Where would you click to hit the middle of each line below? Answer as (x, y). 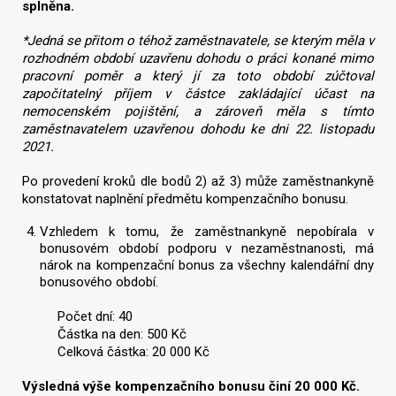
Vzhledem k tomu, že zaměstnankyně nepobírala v (207, 232)
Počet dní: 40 (95, 316)
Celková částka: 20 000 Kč (133, 352)
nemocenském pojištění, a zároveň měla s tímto (198, 111)
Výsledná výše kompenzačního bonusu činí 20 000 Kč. (191, 386)
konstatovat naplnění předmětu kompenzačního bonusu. (185, 198)
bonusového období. (99, 282)
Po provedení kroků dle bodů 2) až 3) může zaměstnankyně (198, 181)
